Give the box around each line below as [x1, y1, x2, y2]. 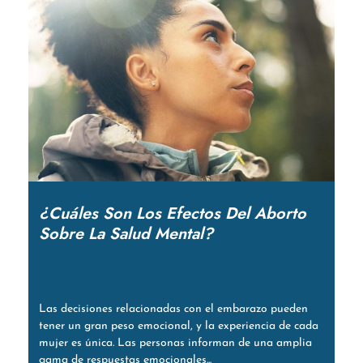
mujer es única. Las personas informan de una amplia [38, 337, 312, 350]
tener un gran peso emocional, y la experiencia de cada [38, 320, 318, 333]
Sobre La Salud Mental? [38, 222, 213, 246]
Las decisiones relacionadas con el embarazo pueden [38, 303, 308, 316]
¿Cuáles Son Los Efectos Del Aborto [38, 202, 306, 226]
